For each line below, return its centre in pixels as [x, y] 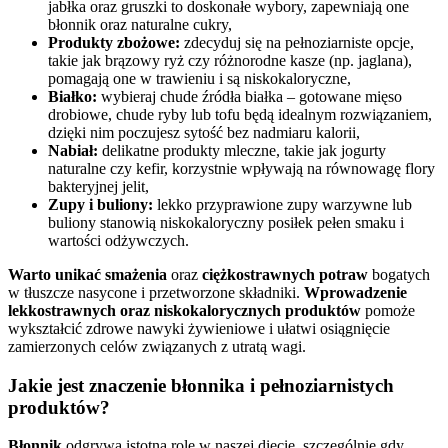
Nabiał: [73, 150]
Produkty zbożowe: [114, 42]
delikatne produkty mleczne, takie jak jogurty [242, 150]
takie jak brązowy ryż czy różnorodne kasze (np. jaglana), [230, 60]
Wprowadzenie [355, 292]
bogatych [399, 274]
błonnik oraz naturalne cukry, [140, 24]
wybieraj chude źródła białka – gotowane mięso [249, 96]
